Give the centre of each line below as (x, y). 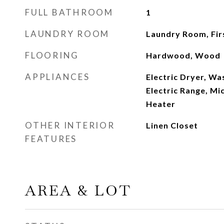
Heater (160, 104)
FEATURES (51, 139)
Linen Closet (172, 125)
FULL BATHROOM (69, 12)
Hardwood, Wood (183, 55)
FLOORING (52, 55)
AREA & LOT (78, 190)
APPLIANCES (57, 77)
